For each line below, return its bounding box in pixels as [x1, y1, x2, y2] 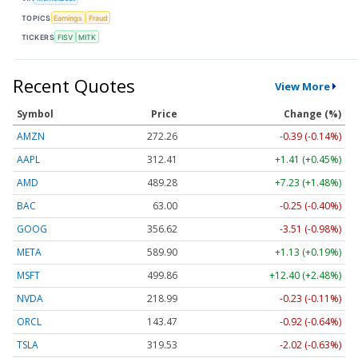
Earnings [54, 13, 83, 22]
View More [274, 78, 330, 93]
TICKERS [22, 32, 55, 42]
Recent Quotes [13, 74, 135, 98]
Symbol [17, 107, 54, 121]
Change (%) [284, 107, 341, 121]
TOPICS [22, 13, 51, 22]
